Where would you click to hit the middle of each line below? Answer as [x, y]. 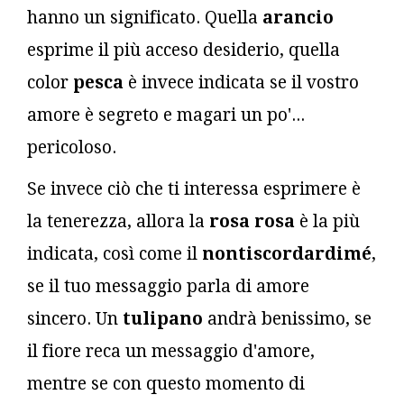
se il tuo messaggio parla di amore [168, 286]
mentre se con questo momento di [166, 383]
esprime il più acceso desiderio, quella [184, 50]
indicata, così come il [115, 253]
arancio [298, 17]
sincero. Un [75, 318]
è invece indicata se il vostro [241, 82]
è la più [327, 221]
